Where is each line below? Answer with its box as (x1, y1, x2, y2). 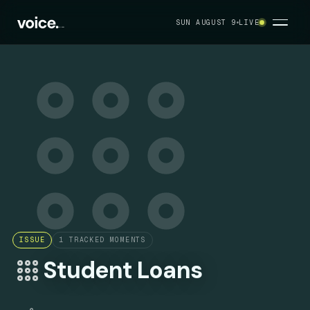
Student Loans (43, 255, 202, 286)
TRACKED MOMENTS (64, 235, 146, 244)
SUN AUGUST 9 (175, 17, 237, 27)
